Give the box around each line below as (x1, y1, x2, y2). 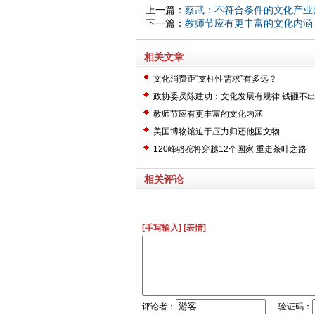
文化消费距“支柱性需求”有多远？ (153, 73, 277, 84)
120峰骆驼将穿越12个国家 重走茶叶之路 (153, 143, 307, 154)
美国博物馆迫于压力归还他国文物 (153, 126, 280, 136)
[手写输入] (141, 222, 181, 233)
